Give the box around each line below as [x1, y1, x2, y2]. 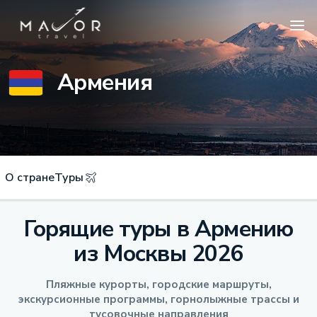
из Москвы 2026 [74, 238, 243, 269]
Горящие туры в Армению [23, 214, 294, 244]
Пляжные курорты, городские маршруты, [45, 277, 272, 292]
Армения [57, 67, 153, 98]
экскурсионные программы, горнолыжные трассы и [18, 292, 299, 306]
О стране [5, 170, 54, 185]
